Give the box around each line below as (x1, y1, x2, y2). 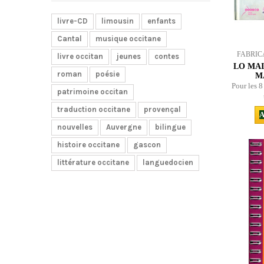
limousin (101, 16, 134, 25)
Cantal (57, 34, 82, 43)
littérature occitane (57, 158, 129, 167)
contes (154, 52, 179, 61)
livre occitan (57, 52, 103, 61)
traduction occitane (57, 105, 130, 114)
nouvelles (57, 123, 93, 131)
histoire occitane (57, 140, 120, 149)
